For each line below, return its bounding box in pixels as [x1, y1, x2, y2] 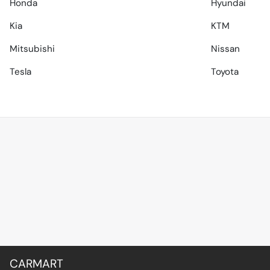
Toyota [211, 66, 239, 78]
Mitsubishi [10, 43, 55, 55]
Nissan [211, 43, 240, 55]
